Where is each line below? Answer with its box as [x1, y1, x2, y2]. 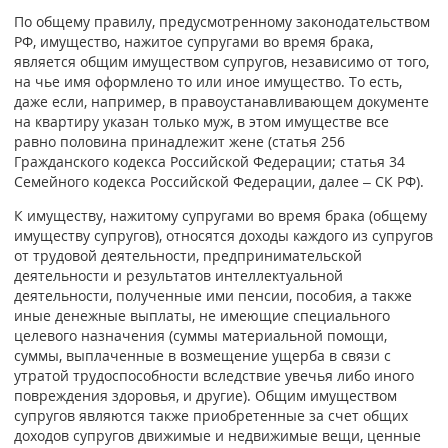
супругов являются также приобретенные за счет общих [13, 405, 408, 425]
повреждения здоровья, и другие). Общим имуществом [13, 385, 397, 405]
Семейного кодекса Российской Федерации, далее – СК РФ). [13, 172, 424, 192]
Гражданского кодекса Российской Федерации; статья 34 [13, 152, 405, 172]
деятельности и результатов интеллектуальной [13, 265, 343, 285]
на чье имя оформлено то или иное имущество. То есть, [13, 72, 402, 92]
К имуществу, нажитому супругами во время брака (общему [13, 205, 427, 225]
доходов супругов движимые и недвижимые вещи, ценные [13, 425, 421, 445]
